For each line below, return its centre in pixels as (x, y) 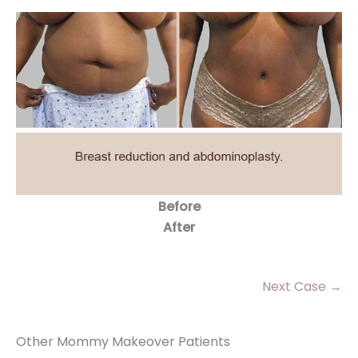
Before (179, 206)
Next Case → (302, 286)
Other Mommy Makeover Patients (123, 341)
